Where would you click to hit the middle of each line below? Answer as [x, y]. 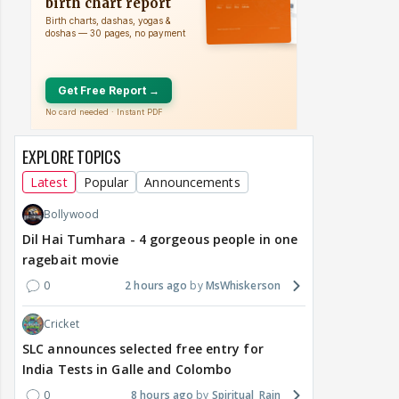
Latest [49, 183]
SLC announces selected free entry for [143, 349]
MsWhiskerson [243, 286]
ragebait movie [71, 260]
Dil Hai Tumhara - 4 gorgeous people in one [160, 240]
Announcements [192, 183]
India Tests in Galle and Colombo [127, 370]
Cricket [61, 324]
